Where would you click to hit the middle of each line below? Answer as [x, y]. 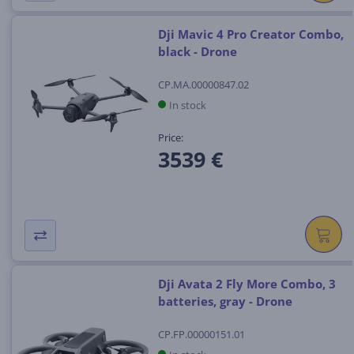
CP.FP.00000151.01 [201, 334]
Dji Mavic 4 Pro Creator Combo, [250, 34]
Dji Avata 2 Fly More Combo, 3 [247, 284]
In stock [187, 105]
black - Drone [197, 52]
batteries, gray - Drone [225, 301]
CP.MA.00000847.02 [203, 84]
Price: [170, 137]
